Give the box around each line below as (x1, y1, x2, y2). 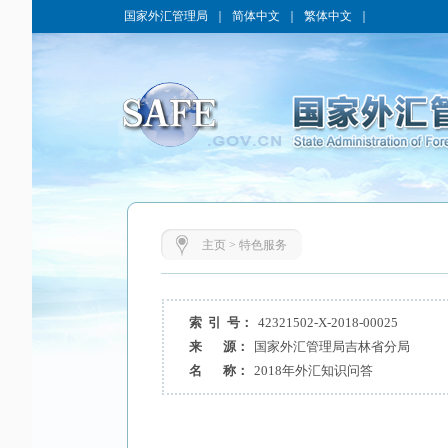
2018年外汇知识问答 (253, 363, 373, 378)
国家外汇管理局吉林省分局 (253, 339, 410, 354)
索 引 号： (188, 315, 253, 330)
